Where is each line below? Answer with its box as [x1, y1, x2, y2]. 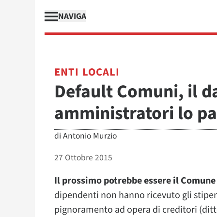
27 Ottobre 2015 [54, 152, 112, 164]
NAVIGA [58, 10, 86, 22]
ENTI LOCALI [54, 64, 120, 80]
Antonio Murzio [63, 130, 117, 142]
